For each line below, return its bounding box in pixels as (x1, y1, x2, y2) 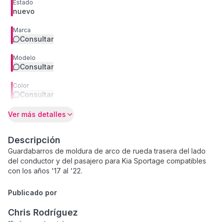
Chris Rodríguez (8, 207, 78, 218)
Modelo (13, 54, 36, 61)
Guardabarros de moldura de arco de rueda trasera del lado (8, 147, 206, 155)
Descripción (8, 135, 60, 145)
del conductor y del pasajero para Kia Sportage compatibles (8, 157, 206, 165)
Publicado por (8, 188, 57, 197)
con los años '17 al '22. (8, 166, 82, 175)
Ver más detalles (8, 110, 66, 118)
